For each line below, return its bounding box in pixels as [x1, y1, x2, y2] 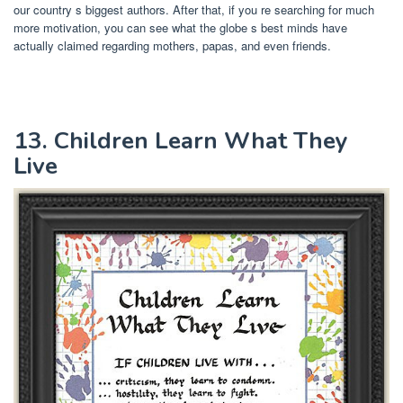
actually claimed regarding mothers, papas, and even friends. [13, 37, 331, 55]
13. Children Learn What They [13, 125, 348, 157]
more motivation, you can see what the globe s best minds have [13, 19, 347, 37]
